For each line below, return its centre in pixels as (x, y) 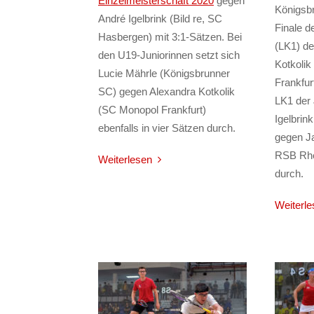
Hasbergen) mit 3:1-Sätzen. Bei (170, 37)
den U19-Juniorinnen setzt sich (169, 55)
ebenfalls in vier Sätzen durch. (167, 128)
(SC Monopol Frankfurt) (152, 110)
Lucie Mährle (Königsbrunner (164, 74)
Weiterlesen (125, 159)
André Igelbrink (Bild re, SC (160, 19)
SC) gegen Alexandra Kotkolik (166, 92)
